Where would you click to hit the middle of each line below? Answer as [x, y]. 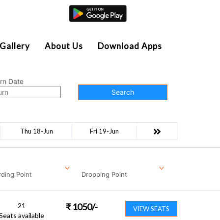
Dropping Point [104, 174]
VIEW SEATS [151, 208]
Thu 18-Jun [36, 131]
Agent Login [148, 14]
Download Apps [130, 46]
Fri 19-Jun [104, 131]
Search [123, 92]
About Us [64, 46]
